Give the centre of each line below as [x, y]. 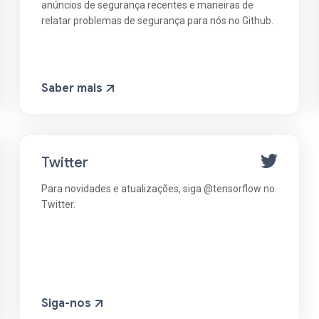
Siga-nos [67, 303]
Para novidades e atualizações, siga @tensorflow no [158, 188]
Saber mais [72, 88]
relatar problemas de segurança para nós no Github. [158, 20]
